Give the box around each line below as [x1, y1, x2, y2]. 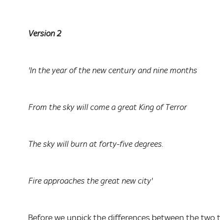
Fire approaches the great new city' [28, 176, 152, 186]
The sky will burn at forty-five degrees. [28, 139, 163, 149]
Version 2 [28, 29, 61, 38]
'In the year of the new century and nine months [28, 66, 197, 75]
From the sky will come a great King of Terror [28, 103, 187, 112]
